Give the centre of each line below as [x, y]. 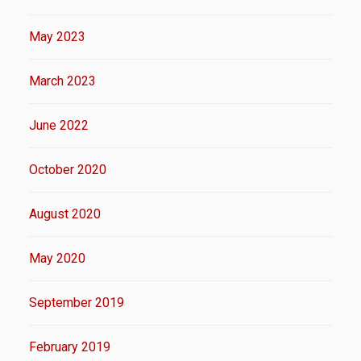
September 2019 [77, 302]
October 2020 [68, 169]
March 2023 [62, 81]
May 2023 [57, 36]
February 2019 [70, 346]
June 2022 [59, 125]
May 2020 [57, 258]
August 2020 [65, 214]
